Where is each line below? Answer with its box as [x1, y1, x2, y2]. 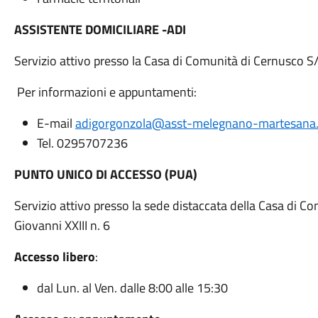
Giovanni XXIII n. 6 [13, 216, 110, 235]
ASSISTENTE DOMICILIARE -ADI [13, 20, 186, 39]
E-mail [36, 114, 75, 133]
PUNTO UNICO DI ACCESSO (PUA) [13, 165, 197, 184]
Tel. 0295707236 [36, 133, 128, 153]
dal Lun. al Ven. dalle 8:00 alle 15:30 [36, 278, 231, 297]
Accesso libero [13, 247, 95, 266]
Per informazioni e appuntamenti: [13, 82, 197, 102]
